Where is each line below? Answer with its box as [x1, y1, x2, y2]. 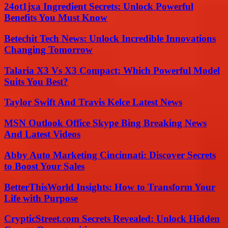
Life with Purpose [4, 192, 78, 204]
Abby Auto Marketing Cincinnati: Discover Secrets [4, 149, 216, 160]
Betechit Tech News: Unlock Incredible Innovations [4, 33, 216, 44]
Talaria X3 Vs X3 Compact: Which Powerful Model [4, 65, 220, 76]
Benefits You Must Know [4, 12, 107, 23]
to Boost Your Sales [4, 160, 84, 172]
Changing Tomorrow [4, 44, 93, 55]
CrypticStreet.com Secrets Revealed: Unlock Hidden [4, 213, 220, 224]
